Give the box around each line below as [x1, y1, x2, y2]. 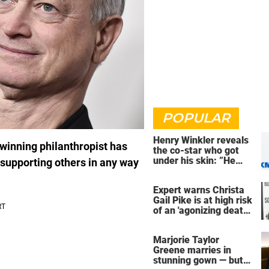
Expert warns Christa [153, 184, 244, 196]
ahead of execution [153, 214, 237, 226]
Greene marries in [153, 244, 231, 256]
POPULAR [162, 110, 230, 126]
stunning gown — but [153, 254, 243, 266]
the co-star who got [153, 145, 239, 156]
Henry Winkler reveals [153, 134, 249, 146]
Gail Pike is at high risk [153, 194, 252, 206]
